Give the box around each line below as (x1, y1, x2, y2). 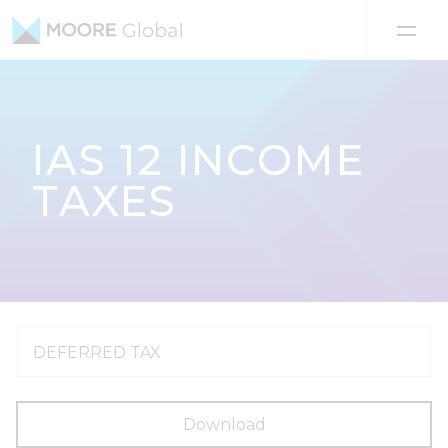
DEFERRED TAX (33, 343, 161, 362)
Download (182, 415, 266, 434)
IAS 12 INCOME (32, 135, 366, 185)
